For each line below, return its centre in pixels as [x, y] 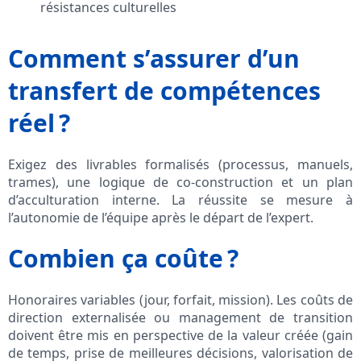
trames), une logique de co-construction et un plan [180, 183]
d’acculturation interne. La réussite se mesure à [180, 200]
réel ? [39, 123]
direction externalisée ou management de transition [180, 318]
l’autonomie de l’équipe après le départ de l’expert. [161, 218]
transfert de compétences [164, 91]
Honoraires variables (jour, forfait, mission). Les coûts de [180, 300]
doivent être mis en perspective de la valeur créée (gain [180, 336]
